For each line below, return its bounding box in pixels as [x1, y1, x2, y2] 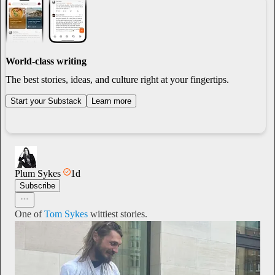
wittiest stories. [88, 208, 147, 219]
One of [15, 208, 44, 219]
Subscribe [20, 180, 55, 190]
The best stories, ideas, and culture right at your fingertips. [6, 74, 229, 85]
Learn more [91, 96, 131, 106]
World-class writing [6, 56, 87, 67]
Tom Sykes [44, 208, 88, 219]
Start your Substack [10, 96, 82, 106]
